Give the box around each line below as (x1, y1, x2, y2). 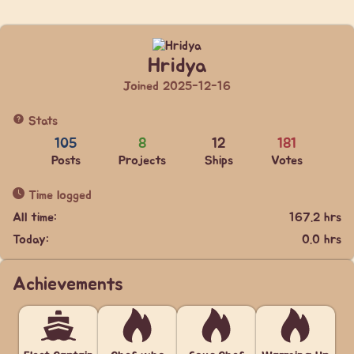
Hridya (147, 56, 207, 76)
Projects (119, 154, 167, 167)
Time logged (24, 189, 92, 201)
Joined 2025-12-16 (123, 80, 231, 92)
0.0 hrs (302, 233, 341, 246)
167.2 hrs (289, 211, 341, 224)
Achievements (13, 275, 123, 294)
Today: (13, 233, 49, 246)
